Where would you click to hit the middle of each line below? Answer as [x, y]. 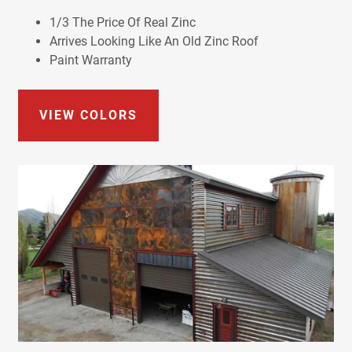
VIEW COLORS [88, 115]
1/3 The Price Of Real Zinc [123, 22]
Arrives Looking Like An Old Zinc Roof [154, 41]
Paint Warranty [91, 60]
